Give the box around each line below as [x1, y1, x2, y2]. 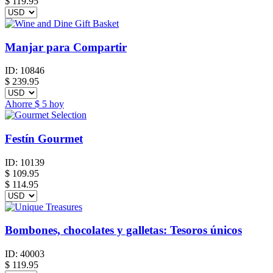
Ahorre [5, 99, 35, 110]
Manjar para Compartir [5, 40, 127, 54]
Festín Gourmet [5, 132, 83, 145]
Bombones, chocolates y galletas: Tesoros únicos [5, 224, 242, 237]
